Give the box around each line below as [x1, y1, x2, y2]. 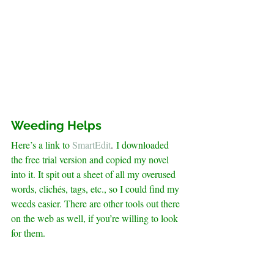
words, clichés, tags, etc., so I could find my [11, 182, 182, 196]
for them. [11, 226, 45, 240]
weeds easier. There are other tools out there [11, 197, 182, 210]
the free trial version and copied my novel [11, 153, 171, 166]
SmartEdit [72, 138, 111, 152]
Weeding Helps [11, 118, 102, 133]
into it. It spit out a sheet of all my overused [11, 168, 178, 181]
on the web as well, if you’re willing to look [11, 212, 180, 225]
